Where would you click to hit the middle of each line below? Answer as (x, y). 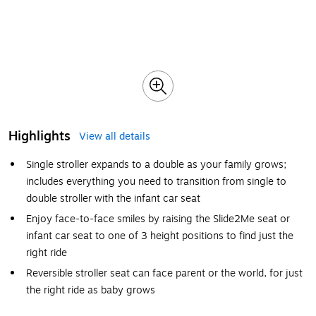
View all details (115, 136)
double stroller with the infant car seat (113, 199)
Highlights (39, 136)
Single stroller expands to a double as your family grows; (156, 165)
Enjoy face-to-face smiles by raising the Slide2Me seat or (158, 219)
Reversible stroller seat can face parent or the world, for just (164, 273)
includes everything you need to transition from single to (156, 182)
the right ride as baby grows (91, 290)
